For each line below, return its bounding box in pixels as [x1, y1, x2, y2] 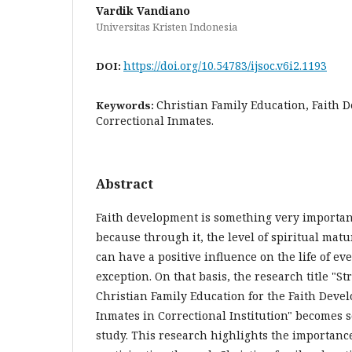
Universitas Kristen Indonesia [96, 20, 237, 34]
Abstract [96, 175, 153, 192]
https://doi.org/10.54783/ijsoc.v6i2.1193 [123, 58, 327, 73]
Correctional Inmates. [96, 113, 214, 128]
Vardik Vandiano [96, 3, 190, 18]
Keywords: [96, 98, 156, 112]
